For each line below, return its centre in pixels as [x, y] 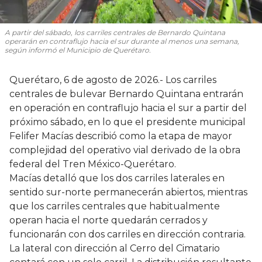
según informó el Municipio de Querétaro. [78, 50]
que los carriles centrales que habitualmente [115, 206]
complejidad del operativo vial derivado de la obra [125, 150]
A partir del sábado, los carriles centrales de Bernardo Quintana [115, 33]
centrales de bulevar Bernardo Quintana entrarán [126, 94]
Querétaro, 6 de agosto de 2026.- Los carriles [113, 80]
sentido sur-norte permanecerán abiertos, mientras [128, 192]
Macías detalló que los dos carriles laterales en [117, 178]
